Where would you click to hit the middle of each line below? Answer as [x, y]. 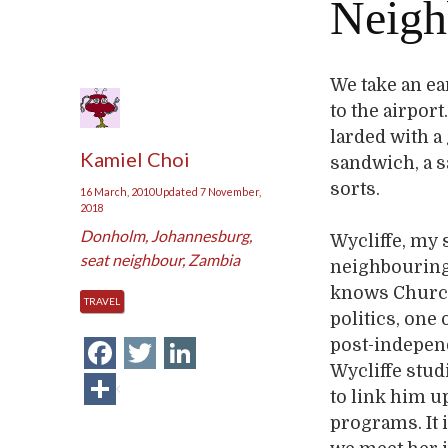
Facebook [182, 352]
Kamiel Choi [135, 159]
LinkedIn [255, 352]
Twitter [208, 352]
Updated [178, 191]
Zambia [214, 259]
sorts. [355, 189]
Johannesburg [200, 235]
